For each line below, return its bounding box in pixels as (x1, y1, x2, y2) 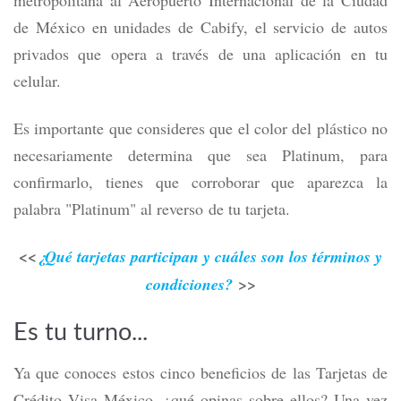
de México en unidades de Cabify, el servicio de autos (13, 16, 388, 38)
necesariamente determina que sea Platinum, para (13, 144, 388, 166)
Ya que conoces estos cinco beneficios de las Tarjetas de (13, 362, 388, 383)
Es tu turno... (13, 320, 148, 345)
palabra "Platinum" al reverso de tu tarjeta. (13, 198, 290, 219)
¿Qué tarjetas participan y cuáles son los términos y (37, 245, 382, 268)
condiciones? (145, 273, 233, 295)
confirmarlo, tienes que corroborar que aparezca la (13, 171, 388, 192)
